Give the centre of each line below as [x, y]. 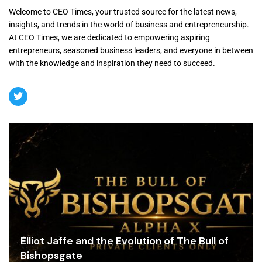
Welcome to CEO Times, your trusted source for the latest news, [123, 12]
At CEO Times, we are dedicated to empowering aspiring [109, 38]
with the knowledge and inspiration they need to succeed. [112, 63]
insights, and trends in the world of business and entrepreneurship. [129, 25]
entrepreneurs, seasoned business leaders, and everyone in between [131, 51]
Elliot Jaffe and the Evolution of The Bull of [125, 241]
